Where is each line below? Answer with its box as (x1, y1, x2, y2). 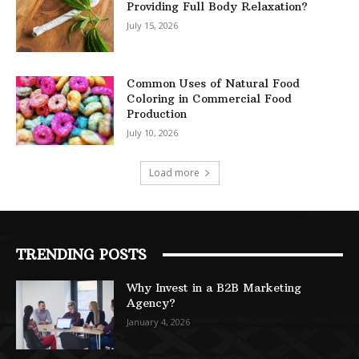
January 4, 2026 (127, 316, 191, 329)
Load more (148, 166, 200, 180)
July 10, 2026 (127, 127, 179, 139)
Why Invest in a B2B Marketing (127, 280, 302, 296)
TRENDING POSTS (16, 245, 147, 264)
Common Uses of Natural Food (127, 76, 301, 91)
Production (127, 107, 188, 122)
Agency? (127, 296, 176, 311)
